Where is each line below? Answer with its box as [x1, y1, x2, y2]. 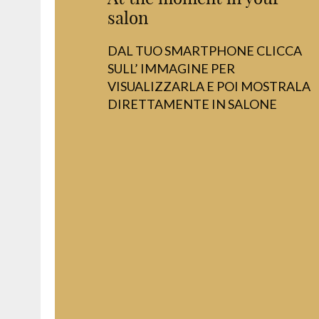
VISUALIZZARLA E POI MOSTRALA [108, 78, 311, 95]
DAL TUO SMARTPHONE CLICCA [108, 43, 303, 59]
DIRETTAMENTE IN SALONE [108, 96, 278, 113]
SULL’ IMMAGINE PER [108, 61, 236, 77]
